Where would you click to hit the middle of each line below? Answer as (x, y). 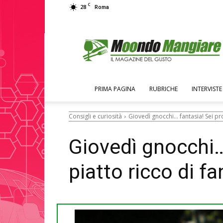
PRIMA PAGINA (115, 89)
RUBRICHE (164, 89)
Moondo (167, 33)
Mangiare (168, 43)
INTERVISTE (207, 89)
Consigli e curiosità (95, 116)
